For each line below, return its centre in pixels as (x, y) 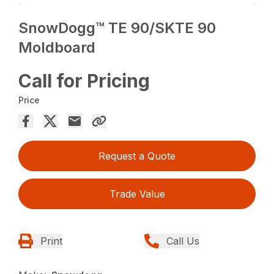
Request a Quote (137, 156)
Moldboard (57, 48)
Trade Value (137, 194)
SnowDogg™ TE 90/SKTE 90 (117, 28)
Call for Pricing (84, 81)
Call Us (183, 241)
